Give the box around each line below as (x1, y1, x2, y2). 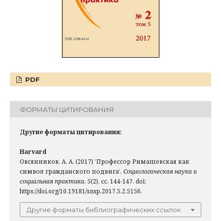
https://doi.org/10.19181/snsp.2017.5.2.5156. (20, 187, 142, 196)
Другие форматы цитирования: (20, 128, 122, 137)
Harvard (20, 147, 46, 156)
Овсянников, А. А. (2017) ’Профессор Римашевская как (20, 157, 189, 166)
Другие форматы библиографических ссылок (27, 206, 181, 214)
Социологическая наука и (123, 167, 197, 176)
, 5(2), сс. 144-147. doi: (84, 177, 146, 186)
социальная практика (20, 177, 84, 186)
